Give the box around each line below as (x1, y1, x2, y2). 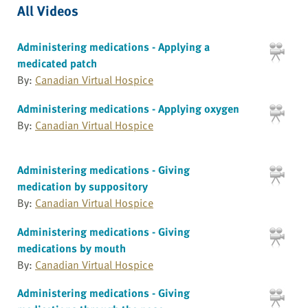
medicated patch (17, 55, 97, 71)
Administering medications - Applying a (17, 38, 210, 55)
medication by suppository (17, 178, 148, 195)
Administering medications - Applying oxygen (17, 100, 239, 117)
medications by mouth (17, 239, 126, 256)
